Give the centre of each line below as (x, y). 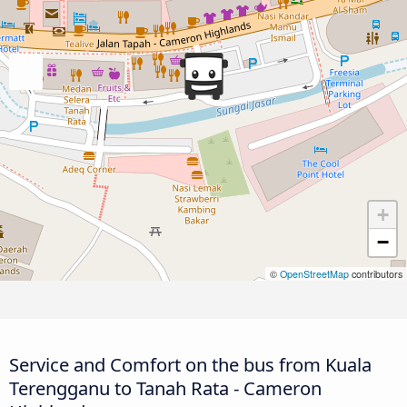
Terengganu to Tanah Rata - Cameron (165, 388)
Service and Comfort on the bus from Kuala (190, 365)
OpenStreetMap (314, 273)
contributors (376, 273)
